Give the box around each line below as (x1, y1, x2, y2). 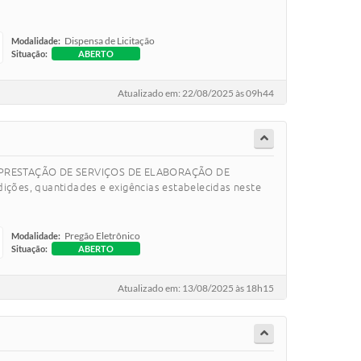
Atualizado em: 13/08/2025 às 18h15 (118, 282, 274, 295)
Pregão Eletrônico (64, 229, 140, 242)
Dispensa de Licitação (64, 34, 155, 47)
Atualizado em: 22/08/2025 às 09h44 (118, 87, 274, 100)
